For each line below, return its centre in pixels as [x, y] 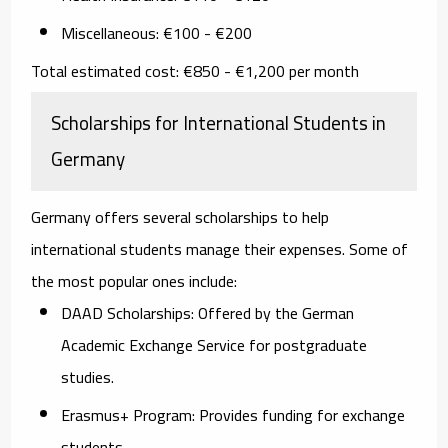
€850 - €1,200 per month [271, 70]
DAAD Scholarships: [128, 312]
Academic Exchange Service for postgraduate [214, 344]
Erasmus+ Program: [128, 414]
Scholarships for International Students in [219, 122]
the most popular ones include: [134, 280]
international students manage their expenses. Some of [220, 248]
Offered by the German [274, 312]
